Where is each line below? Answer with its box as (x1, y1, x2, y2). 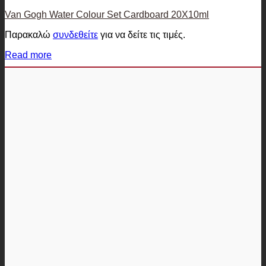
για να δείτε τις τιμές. (98, 29, 185, 40)
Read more (5, 49, 52, 60)
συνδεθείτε (53, 29, 98, 40)
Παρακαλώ (5, 29, 53, 40)
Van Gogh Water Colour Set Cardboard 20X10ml (5, 9, 209, 20)
